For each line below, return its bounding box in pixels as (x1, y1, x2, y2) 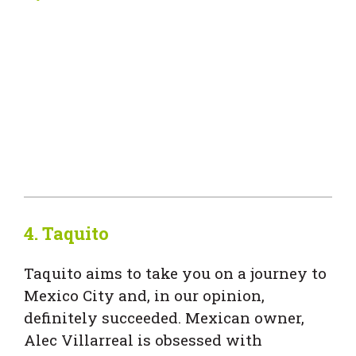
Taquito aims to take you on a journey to (24, 262, 327, 283)
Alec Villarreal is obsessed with (24, 329, 262, 350)
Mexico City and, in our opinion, (24, 284, 265, 305)
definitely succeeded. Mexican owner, (24, 307, 304, 327)
